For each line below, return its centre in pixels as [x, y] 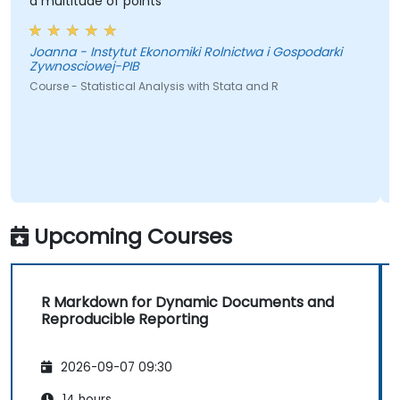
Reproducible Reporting [125, 319]
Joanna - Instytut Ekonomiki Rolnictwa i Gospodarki [54, 52]
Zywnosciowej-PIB [84, 67]
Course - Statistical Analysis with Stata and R [154, 87]
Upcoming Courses [133, 236]
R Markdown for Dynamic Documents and [187, 302]
